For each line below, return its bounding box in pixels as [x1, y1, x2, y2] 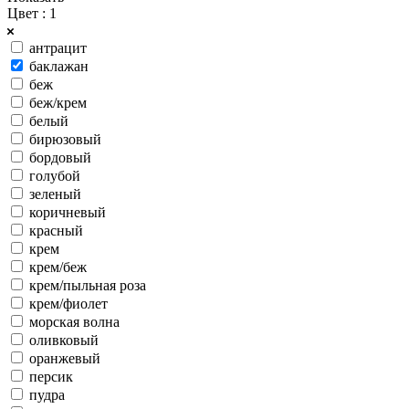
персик [29, 368, 73, 384]
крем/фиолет [29, 295, 108, 311]
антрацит [29, 39, 87, 56]
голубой [29, 167, 80, 184]
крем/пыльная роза [29, 277, 146, 293]
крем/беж [29, 258, 87, 275]
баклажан [29, 58, 89, 74]
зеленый [29, 185, 81, 202]
